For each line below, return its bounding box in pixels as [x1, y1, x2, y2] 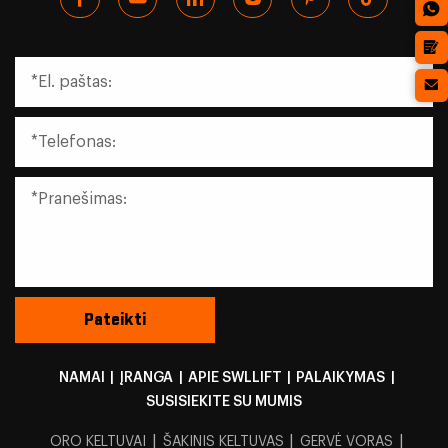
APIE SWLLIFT [187, 369, 282, 385]
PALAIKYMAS [296, 369, 386, 385]
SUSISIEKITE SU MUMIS [146, 393, 302, 409]
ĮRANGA [119, 369, 174, 385]
